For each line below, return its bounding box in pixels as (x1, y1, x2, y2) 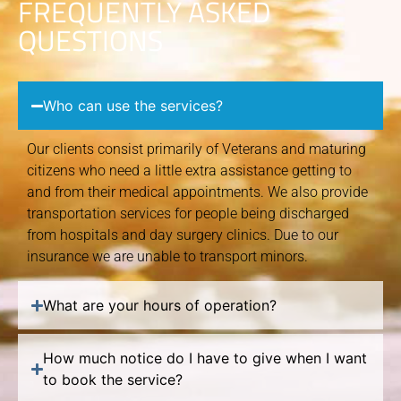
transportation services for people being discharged (27, 205, 349, 223)
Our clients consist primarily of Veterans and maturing (27, 141, 366, 158)
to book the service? (43, 371, 183, 389)
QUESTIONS (18, 19, 163, 63)
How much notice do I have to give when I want (43, 349, 368, 368)
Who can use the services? (43, 97, 224, 115)
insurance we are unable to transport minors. (27, 248, 308, 266)
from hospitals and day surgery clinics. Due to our (27, 226, 338, 244)
